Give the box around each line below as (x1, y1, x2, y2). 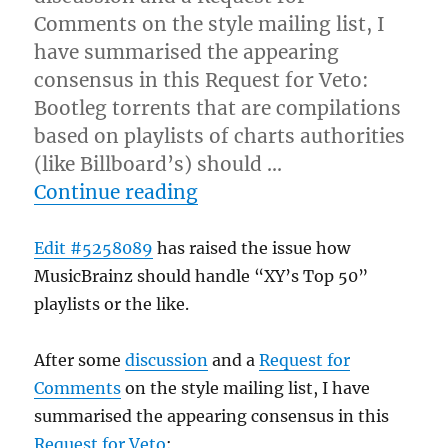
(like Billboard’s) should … (34, 151, 283, 176)
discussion (125, 349, 209, 370)
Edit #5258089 (34, 237, 154, 258)
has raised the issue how (153, 237, 351, 258)
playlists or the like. (34, 293, 190, 314)
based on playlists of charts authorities (34, 123, 406, 148)
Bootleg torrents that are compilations (34, 95, 402, 120)
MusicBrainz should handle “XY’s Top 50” (34, 265, 369, 286)
